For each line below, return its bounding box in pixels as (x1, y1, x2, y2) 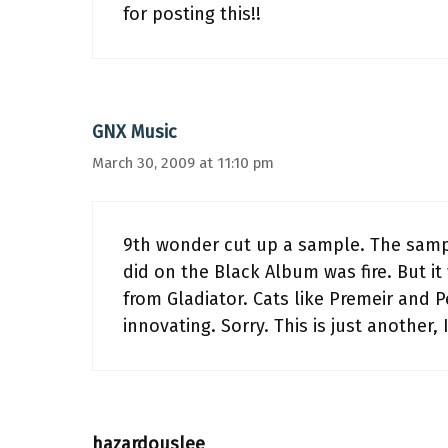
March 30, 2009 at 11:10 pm (92, 154, 274, 172)
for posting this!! (123, 3, 261, 25)
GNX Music (92, 121, 177, 143)
